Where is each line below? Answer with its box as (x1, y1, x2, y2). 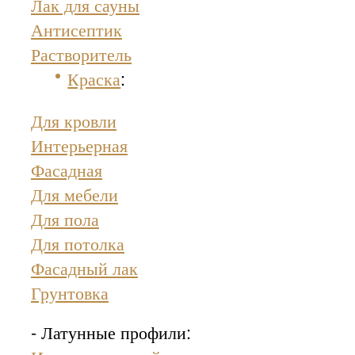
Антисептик (31, 17, 122, 42)
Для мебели (31, 181, 118, 206)
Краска (67, 66, 121, 91)
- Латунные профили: (31, 319, 191, 344)
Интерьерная (31, 132, 128, 157)
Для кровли (31, 107, 116, 132)
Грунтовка (31, 279, 109, 304)
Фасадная (31, 156, 102, 181)
